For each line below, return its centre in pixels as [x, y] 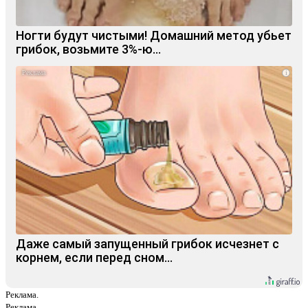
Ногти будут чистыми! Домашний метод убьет [154, 35]
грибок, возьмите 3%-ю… [88, 49]
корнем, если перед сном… [94, 257]
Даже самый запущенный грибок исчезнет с [147, 243]
